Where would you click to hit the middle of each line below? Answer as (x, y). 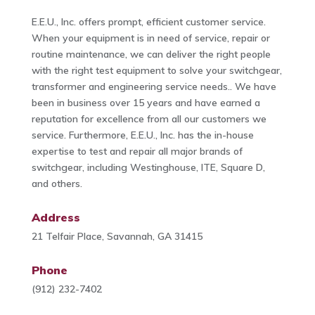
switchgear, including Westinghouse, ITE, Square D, (148, 168)
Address (56, 218)
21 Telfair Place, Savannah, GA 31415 (117, 237)
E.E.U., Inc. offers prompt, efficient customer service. (148, 22)
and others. (57, 184)
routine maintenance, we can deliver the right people (151, 54)
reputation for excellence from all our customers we (149, 119)
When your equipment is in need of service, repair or (150, 38)
